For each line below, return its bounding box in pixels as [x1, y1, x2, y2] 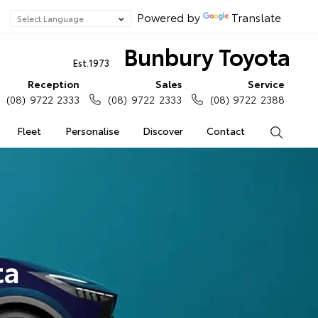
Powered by [131, 9, 203, 25]
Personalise [65, 124, 119, 138]
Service [248, 77, 285, 91]
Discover [142, 124, 183, 138]
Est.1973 [72, 56, 109, 69]
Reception [28, 77, 80, 91]
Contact [207, 124, 246, 138]
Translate [231, 9, 281, 25]
